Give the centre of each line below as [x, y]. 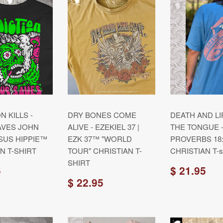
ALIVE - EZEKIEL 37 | [104, 127]
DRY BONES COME [102, 115]
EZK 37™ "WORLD [100, 139]
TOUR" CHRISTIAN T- [105, 151]
